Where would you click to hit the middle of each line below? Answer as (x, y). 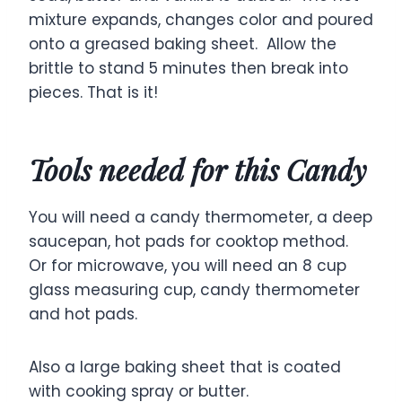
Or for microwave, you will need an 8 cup (188, 265)
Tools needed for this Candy (197, 169)
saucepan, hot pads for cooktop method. (191, 241)
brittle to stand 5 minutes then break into (188, 68)
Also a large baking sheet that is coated (185, 367)
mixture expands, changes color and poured (201, 19)
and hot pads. (83, 314)
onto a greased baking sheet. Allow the (183, 44)
